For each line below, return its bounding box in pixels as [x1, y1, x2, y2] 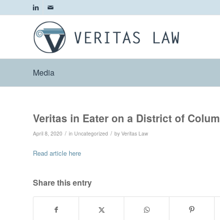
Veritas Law [121, 130, 148, 137]
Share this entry [33, 177, 92, 189]
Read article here [33, 148, 81, 158]
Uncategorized [74, 130, 108, 137]
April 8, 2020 [33, 130, 62, 137]
